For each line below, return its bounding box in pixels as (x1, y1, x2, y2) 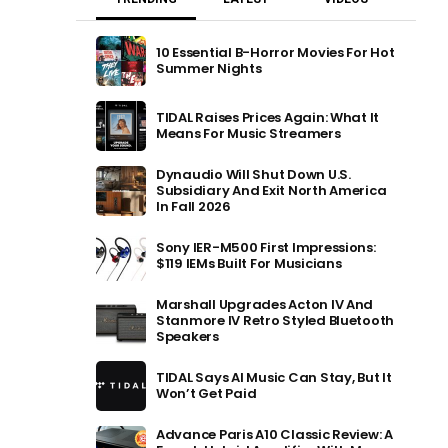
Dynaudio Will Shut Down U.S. (156, 165, 351, 184)
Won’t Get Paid (156, 384, 257, 403)
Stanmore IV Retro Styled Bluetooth (156, 311, 395, 330)
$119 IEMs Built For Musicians (156, 254, 342, 273)
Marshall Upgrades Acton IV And (156, 295, 374, 314)
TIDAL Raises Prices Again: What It (156, 108, 380, 127)
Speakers (156, 327, 219, 346)
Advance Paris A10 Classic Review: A (156, 425, 393, 444)
